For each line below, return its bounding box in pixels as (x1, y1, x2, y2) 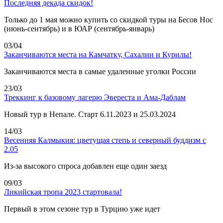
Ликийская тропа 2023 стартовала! (4, 187, 122, 196)
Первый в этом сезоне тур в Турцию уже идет (4, 204, 160, 213)
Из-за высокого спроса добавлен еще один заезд (4, 161, 167, 170)
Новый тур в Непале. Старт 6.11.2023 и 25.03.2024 (4, 110, 176, 118)
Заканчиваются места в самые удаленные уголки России (4, 67, 196, 76)
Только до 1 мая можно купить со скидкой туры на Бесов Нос (4, 15, 213, 24)
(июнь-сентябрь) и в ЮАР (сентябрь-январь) (4, 24, 154, 33)
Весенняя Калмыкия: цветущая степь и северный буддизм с (4, 135, 206, 144)
